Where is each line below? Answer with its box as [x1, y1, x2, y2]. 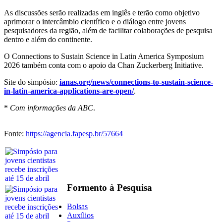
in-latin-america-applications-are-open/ [4, 86, 134, 95]
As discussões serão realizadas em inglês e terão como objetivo [4, 8, 200, 17]
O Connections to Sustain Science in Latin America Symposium [4, 52, 204, 60]
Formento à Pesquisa [67, 182, 152, 193]
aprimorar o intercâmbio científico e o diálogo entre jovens [4, 17, 186, 26]
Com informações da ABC [10, 103, 93, 112]
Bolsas [67, 202, 88, 211]
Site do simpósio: [4, 77, 59, 86]
